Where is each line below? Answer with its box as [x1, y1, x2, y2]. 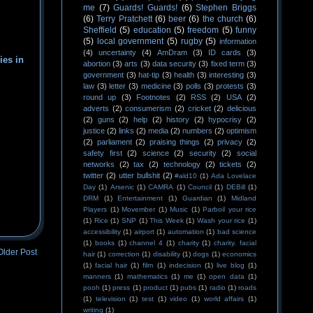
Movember [122, 205, 155, 213]
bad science [217, 228, 257, 235]
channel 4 [129, 239, 163, 247]
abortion [83, 59, 110, 68]
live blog [216, 261, 245, 269]
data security [152, 59, 197, 68]
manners [83, 272, 111, 280]
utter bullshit [118, 171, 160, 180]
